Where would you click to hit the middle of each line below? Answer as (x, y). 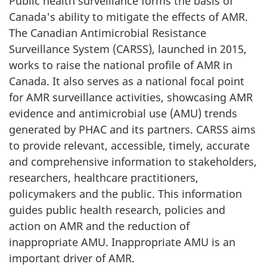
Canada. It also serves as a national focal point (127, 81)
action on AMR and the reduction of (99, 226)
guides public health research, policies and (117, 210)
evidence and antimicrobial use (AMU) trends (123, 113)
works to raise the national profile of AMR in (121, 65)
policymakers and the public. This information (125, 194)
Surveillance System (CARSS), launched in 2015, (128, 49)
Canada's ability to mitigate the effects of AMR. (128, 17)
